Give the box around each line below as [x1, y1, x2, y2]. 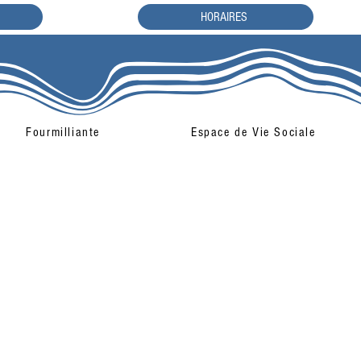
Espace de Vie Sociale [190, 124, 316, 139]
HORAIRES [200, 10, 247, 24]
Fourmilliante [26, 124, 100, 139]
